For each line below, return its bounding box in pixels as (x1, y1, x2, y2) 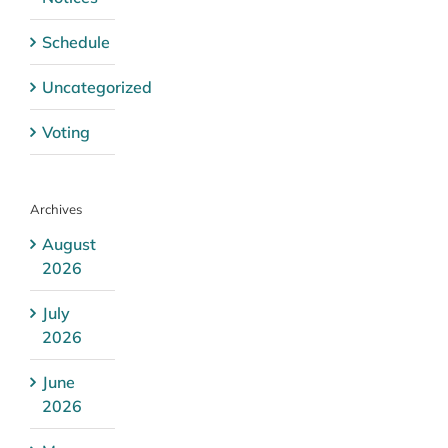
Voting (42, 121, 90, 142)
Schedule (42, 31, 110, 52)
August (42, 233, 96, 254)
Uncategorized (42, 76, 152, 97)
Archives (30, 200, 82, 217)
